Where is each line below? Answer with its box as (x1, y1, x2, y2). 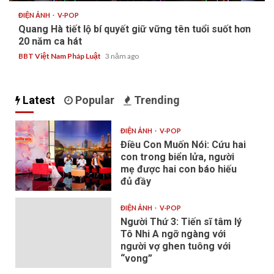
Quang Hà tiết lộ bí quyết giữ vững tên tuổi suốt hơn (18, 23, 251, 35)
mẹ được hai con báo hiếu (120, 163, 237, 175)
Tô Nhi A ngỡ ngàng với (120, 228, 226, 240)
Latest (20, 94, 55, 106)
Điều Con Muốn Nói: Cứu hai (120, 139, 246, 150)
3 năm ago (105, 51, 139, 61)
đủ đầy (120, 176, 151, 187)
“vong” (120, 253, 152, 264)
